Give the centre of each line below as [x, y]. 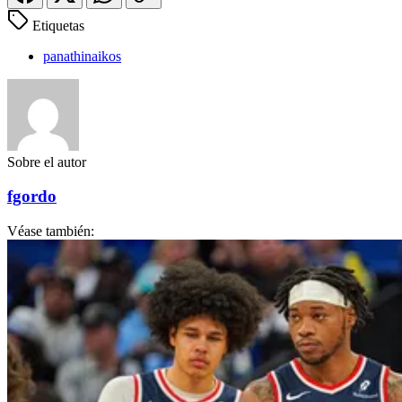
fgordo [32, 197]
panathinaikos [82, 56]
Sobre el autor [47, 162]
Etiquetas [58, 25]
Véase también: [51, 232]
